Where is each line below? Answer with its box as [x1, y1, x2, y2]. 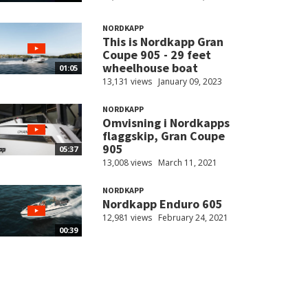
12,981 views [102, 212, 152, 224]
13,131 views [102, 76, 152, 88]
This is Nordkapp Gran [102, 34, 223, 50]
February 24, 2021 [157, 212, 228, 224]
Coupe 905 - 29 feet [102, 47, 211, 63]
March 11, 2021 [157, 157, 217, 169]
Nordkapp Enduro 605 [102, 196, 223, 212]
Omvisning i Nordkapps [102, 115, 230, 131]
